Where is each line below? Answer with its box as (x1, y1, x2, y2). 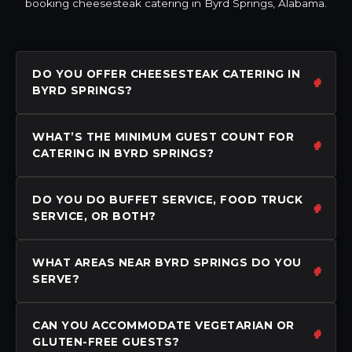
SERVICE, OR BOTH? (32, 209, 156, 222)
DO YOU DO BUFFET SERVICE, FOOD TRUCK (32, 192, 302, 206)
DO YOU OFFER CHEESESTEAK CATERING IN (32, 67, 300, 80)
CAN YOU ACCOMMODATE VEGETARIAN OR (32, 318, 295, 332)
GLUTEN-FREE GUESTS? (32, 335, 180, 348)
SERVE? (32, 272, 79, 285)
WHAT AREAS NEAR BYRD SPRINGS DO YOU (32, 255, 302, 269)
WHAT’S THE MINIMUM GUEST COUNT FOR (32, 130, 294, 143)
